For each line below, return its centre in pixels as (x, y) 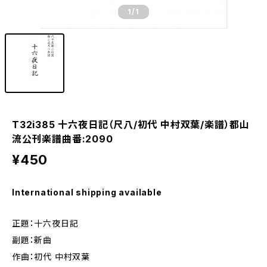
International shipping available (87, 192)
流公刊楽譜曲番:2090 (63, 139)
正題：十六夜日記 (45, 223)
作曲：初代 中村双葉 (51, 257)
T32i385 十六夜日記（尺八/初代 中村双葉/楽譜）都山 (131, 125)
